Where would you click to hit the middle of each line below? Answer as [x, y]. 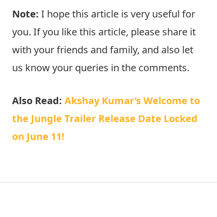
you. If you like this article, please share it [104, 32]
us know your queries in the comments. [101, 68]
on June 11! [38, 136]
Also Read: [38, 100]
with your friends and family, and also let [103, 50]
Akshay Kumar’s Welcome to [132, 100]
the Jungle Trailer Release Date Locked [105, 118]
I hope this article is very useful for [117, 14]
